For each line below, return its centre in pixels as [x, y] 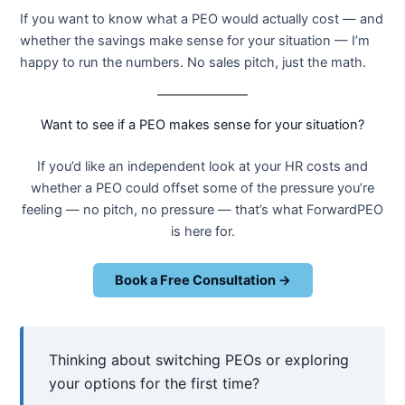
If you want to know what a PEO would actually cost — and [202, 19]
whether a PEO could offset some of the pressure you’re [202, 188]
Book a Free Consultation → [202, 281]
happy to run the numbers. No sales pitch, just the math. [193, 62]
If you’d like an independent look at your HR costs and [202, 166]
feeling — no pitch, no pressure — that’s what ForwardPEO [202, 209]
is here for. [202, 231]
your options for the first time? [155, 384]
